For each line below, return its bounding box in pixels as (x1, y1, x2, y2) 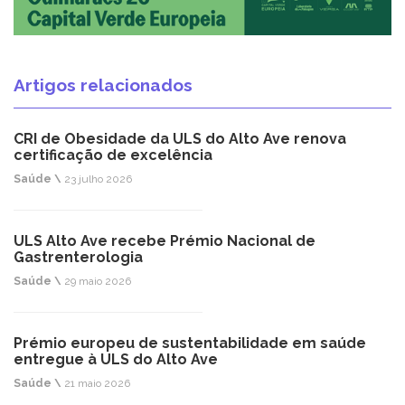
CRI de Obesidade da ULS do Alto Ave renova (14, 130, 346, 148)
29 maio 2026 (61, 275, 131, 288)
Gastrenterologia (14, 249, 143, 267)
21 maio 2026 (61, 377, 130, 391)
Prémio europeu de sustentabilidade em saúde (14, 334, 366, 353)
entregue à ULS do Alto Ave (14, 351, 218, 369)
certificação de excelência (14, 146, 212, 165)
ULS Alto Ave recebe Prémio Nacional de (14, 232, 316, 250)
